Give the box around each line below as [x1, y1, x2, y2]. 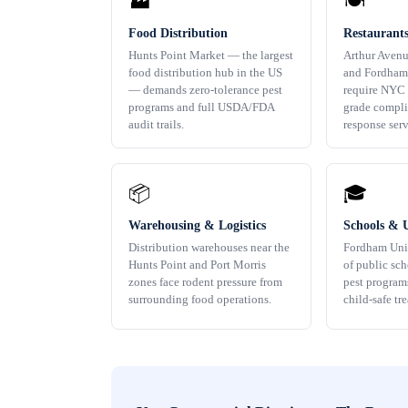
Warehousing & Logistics [128, 219, 266, 233]
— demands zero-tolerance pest [128, 83, 282, 97]
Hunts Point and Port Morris [128, 258, 266, 272]
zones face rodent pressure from [128, 275, 282, 290]
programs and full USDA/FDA [128, 100, 274, 115]
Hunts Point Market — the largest [128, 48, 293, 63]
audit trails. [128, 117, 184, 132]
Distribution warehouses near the [128, 240, 290, 255]
